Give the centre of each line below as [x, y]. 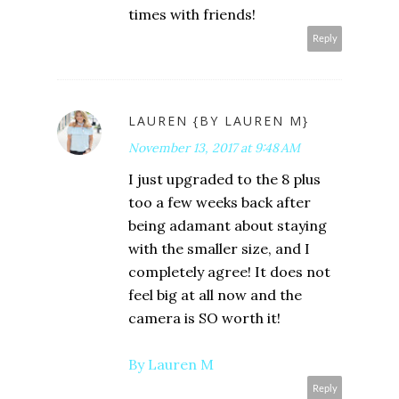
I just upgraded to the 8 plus [224, 179]
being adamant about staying [228, 226]
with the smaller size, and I [219, 249]
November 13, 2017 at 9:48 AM [214, 148]
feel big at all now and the [215, 295]
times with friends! [192, 15]
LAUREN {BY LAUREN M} [219, 121]
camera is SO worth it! [204, 318]
